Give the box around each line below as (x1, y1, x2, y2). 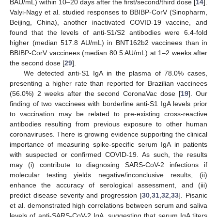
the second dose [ (10, 59, 64, 67)
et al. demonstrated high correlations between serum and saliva (10, 201, 207, 210)
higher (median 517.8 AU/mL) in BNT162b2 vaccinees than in (10, 39, 207, 47)
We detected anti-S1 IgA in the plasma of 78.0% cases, (23, 69, 207, 77)
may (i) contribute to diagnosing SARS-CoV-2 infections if (10, 161, 207, 169)
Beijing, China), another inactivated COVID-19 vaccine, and (10, 18, 207, 27)
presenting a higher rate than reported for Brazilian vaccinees (10, 79, 207, 88)
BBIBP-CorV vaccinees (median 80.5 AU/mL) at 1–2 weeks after (10, 49, 207, 57)
